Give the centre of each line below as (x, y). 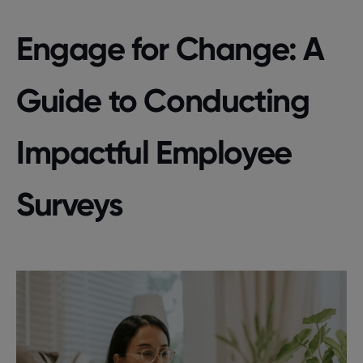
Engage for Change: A (171, 49)
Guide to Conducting (163, 100)
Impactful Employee (154, 152)
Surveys (70, 204)
